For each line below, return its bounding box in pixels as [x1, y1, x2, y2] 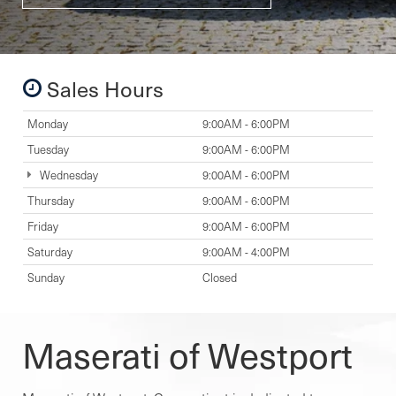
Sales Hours [42, 72, 164, 104]
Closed [202, 269, 237, 286]
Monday [27, 115, 68, 132]
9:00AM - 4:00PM [202, 243, 290, 260]
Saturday [27, 243, 72, 260]
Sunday [27, 269, 65, 286]
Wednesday [36, 166, 98, 183]
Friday [27, 217, 58, 234]
